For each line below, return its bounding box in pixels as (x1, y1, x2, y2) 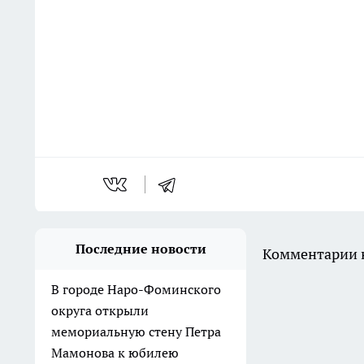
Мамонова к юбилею (51, 344, 179, 362)
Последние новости (75, 240, 206, 258)
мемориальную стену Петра (51, 323, 221, 340)
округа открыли (51, 302, 149, 319)
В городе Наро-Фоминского (51, 281, 221, 298)
